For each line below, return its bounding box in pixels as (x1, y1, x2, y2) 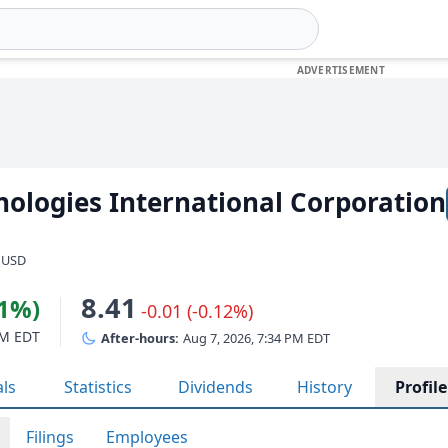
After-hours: (101, 329, 179, 347)
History (297, 376, 352, 398)
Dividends (178, 376, 253, 398)
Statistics (64, 376, 132, 398)
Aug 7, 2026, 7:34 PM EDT (183, 329, 330, 347)
